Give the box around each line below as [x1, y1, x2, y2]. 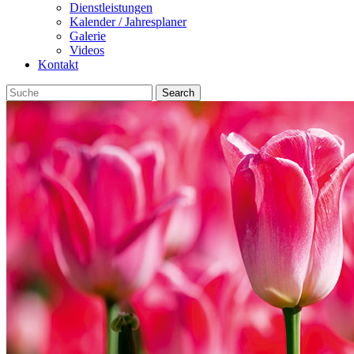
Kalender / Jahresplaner [70, 15, 186, 28]
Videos [70, 43, 104, 57]
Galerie [70, 29, 106, 43]
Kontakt [38, 58, 78, 71]
